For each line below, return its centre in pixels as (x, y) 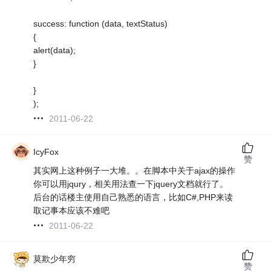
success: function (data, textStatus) (101, 23)
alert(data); (55, 50)
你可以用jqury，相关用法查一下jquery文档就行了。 (131, 184)
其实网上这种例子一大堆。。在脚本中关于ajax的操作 (135, 170)
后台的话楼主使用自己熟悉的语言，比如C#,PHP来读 (133, 197)
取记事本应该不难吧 (72, 210)
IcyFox (46, 152)
